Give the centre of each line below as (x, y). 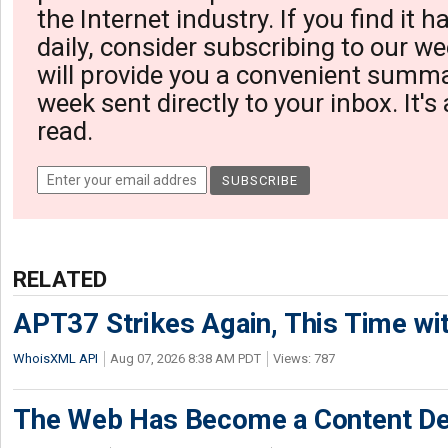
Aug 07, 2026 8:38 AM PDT (185, 358)
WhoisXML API (55, 358)
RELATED (60, 279)
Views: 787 (304, 358)
